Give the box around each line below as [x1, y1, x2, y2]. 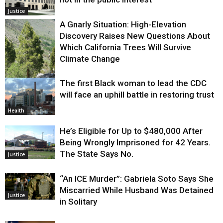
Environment [8, 79, 40, 87]
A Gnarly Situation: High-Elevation [60, 19, 186, 29]
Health [8, 107, 24, 114]
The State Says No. [60, 148, 133, 159]
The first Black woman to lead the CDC [60, 78, 207, 88]
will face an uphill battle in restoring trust [60, 89, 214, 100]
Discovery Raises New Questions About [60, 30, 210, 41]
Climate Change [60, 53, 120, 64]
